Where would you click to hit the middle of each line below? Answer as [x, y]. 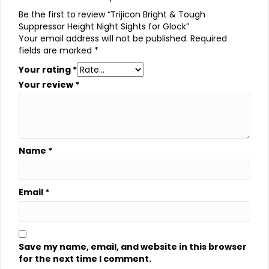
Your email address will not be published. [103, 38]
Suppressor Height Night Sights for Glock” [104, 26]
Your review [47, 84]
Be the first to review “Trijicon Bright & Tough [112, 14]
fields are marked [56, 50]
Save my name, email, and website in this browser [133, 246]
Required [209, 38]
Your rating [46, 69]
